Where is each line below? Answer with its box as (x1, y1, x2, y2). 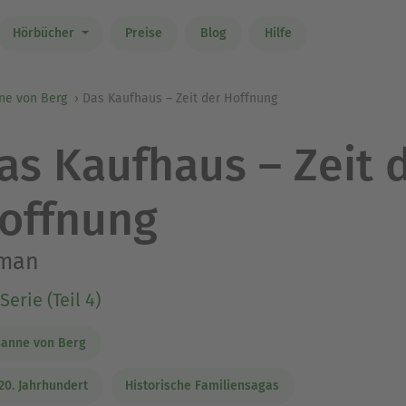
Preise (124, 25, 162, 42)
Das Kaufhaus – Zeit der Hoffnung (82, 91, 277, 106)
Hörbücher (12, 25, 78, 42)
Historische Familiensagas (125, 378, 279, 393)
